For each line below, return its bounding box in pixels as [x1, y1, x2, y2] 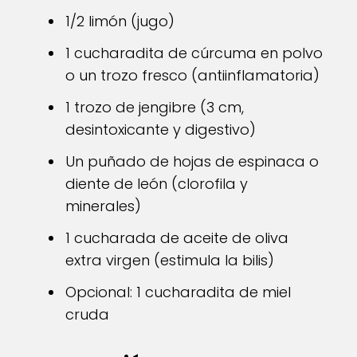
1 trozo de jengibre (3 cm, [65, 97, 244, 117]
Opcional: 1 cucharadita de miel [65, 282, 291, 302]
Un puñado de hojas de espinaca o [65, 151, 319, 171]
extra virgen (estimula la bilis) [65, 250, 274, 270]
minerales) [65, 196, 141, 216]
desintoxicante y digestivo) [65, 120, 256, 139]
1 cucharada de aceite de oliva [65, 228, 288, 248]
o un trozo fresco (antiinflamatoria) [65, 65, 320, 85]
